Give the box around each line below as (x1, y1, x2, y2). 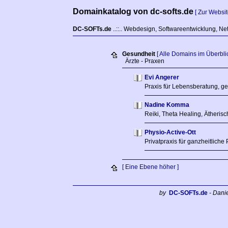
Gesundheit (122, 50, 155, 58)
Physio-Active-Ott (144, 129, 196, 136)
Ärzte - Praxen (122, 58, 164, 65)
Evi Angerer (144, 74, 179, 81)
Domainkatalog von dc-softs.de (73, 7, 193, 16)
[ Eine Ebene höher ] (122, 163, 179, 170)
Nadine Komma (144, 101, 189, 108)
